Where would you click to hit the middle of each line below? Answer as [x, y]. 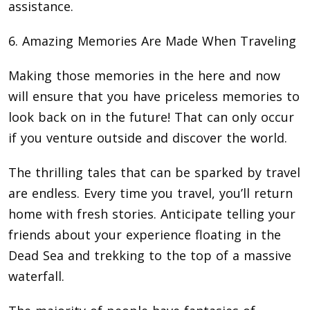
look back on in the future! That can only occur [151, 117]
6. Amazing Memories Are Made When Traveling [152, 41]
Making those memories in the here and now [144, 76]
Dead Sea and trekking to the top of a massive [150, 256]
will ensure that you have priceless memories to [154, 97]
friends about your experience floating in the [145, 235]
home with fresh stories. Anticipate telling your [152, 214]
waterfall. [36, 276]
